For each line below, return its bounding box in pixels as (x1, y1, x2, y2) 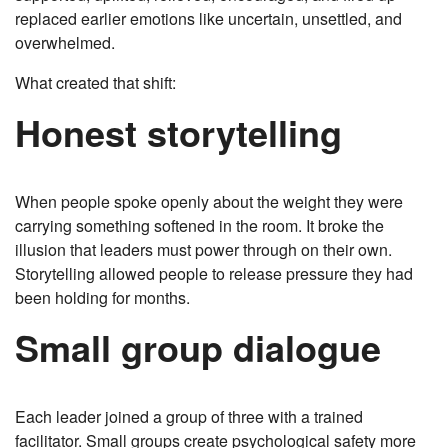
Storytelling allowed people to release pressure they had (15, 262, 413, 286)
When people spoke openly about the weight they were (15, 190, 403, 214)
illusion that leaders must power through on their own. (15, 238, 392, 262)
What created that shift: (15, 71, 176, 95)
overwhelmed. (15, 31, 115, 55)
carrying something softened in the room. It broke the (15, 214, 384, 238)
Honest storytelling (15, 106, 342, 159)
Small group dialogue (15, 321, 381, 374)
